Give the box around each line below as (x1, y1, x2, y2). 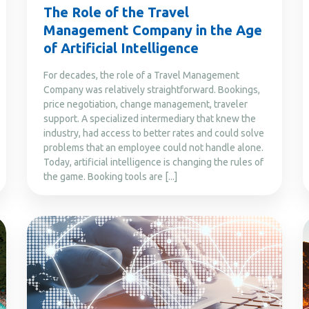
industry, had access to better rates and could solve (43, 127, 264, 139)
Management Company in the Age (43, 21, 262, 38)
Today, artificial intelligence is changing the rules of (43, 156, 263, 168)
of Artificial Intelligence (43, 39, 199, 56)
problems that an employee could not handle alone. (43, 141, 263, 153)
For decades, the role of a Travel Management (43, 69, 239, 81)
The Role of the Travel (43, 3, 189, 20)
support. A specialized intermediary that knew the (43, 112, 256, 124)
